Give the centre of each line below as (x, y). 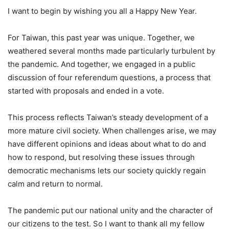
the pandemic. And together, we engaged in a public (101, 64)
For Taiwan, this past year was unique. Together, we (101, 37)
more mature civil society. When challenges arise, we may (112, 130)
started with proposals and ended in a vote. (86, 90)
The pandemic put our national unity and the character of (110, 210)
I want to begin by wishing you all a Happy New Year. (102, 11)
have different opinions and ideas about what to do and (107, 144)
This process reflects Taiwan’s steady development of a (108, 117)
